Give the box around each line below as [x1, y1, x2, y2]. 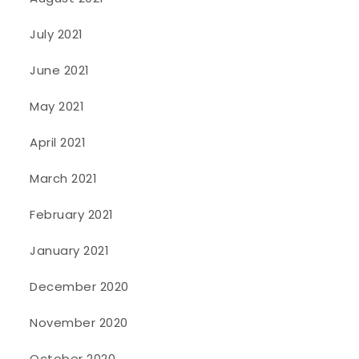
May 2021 [30, 98, 85, 115]
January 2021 [30, 242, 110, 260]
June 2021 [30, 62, 90, 79]
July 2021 [30, 26, 83, 43]
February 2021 [30, 206, 114, 224]
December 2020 [30, 278, 129, 296]
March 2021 [30, 170, 98, 188]
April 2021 [30, 134, 87, 151]
